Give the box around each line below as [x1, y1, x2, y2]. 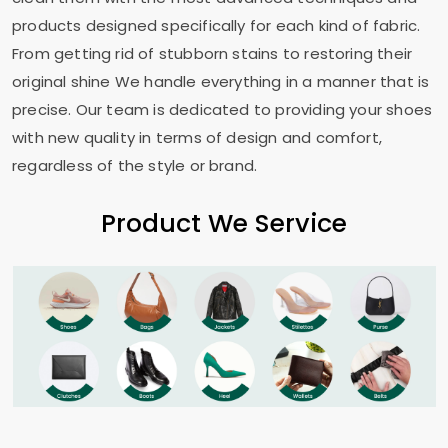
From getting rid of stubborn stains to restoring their [12, 43, 413, 64]
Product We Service [101, 205, 347, 241]
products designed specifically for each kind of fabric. [12, 15, 421, 36]
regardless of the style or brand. [12, 155, 258, 176]
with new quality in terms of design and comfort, [12, 127, 382, 148]
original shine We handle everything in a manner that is [12, 71, 430, 92]
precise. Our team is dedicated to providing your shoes [12, 99, 433, 120]
